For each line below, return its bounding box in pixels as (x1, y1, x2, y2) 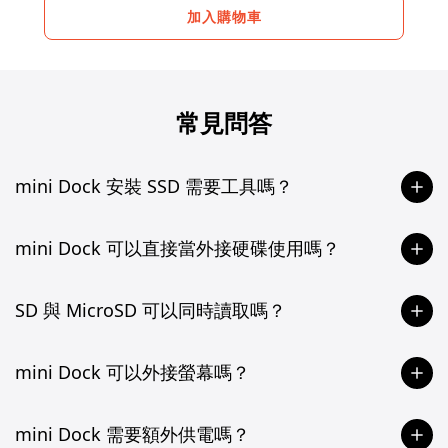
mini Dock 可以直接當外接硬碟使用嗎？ (15, 236, 340, 261)
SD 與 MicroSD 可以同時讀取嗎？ (15, 298, 286, 323)
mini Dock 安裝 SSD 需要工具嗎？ (15, 174, 293, 199)
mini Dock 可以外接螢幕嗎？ (15, 360, 250, 385)
